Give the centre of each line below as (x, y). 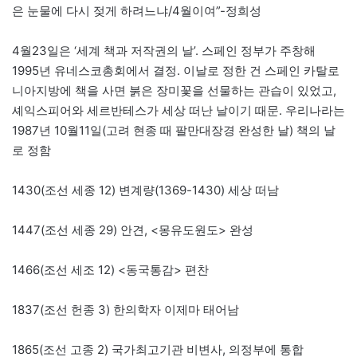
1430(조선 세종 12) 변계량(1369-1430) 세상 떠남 (145, 190)
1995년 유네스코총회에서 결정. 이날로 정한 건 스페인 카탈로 (176, 70)
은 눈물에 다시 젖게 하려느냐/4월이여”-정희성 (137, 10)
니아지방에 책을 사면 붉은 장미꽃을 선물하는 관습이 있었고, (174, 90)
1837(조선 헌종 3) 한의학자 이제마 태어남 (126, 309)
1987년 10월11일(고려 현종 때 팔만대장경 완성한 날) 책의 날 (174, 130)
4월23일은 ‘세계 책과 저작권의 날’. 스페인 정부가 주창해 (164, 50)
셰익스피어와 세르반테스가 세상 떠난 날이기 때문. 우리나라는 (178, 110)
